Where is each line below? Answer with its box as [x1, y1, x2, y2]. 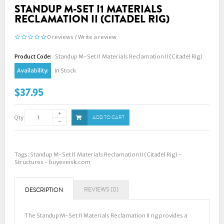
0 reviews [47, 33, 73, 41]
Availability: [17, 67, 48, 74]
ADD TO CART [92, 114, 124, 121]
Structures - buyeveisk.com [14, 158, 90, 165]
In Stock [53, 67, 76, 74]
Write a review [78, 33, 116, 41]
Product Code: [14, 53, 51, 60]
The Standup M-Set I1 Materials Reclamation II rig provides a [25, 211, 187, 219]
